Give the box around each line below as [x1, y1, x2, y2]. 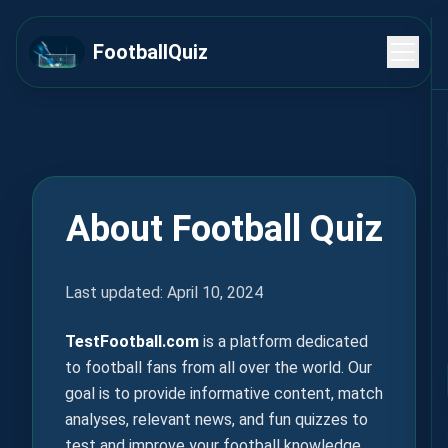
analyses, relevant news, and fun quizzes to [65, 410, 368, 429]
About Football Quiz [65, 208, 383, 250]
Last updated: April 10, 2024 [65, 283, 263, 302]
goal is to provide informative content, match [65, 384, 383, 403]
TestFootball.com [65, 332, 199, 351]
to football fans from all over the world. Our [65, 358, 372, 377]
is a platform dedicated [199, 332, 368, 351]
